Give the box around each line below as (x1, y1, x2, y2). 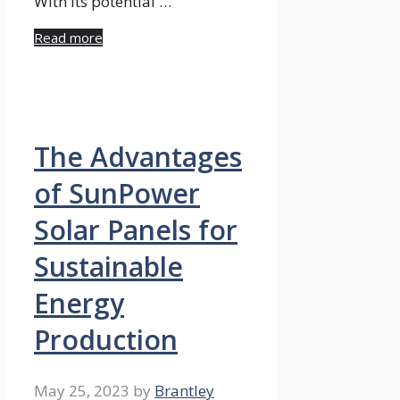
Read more (34, 28, 103, 46)
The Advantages (34, 137, 242, 175)
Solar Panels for (34, 211, 237, 248)
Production (34, 321, 178, 358)
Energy (34, 284, 124, 321)
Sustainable (34, 247, 183, 285)
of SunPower (34, 174, 200, 212)
